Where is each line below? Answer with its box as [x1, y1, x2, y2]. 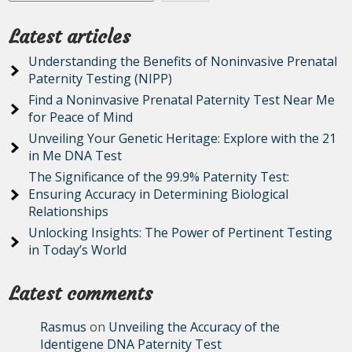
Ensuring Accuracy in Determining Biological [28, 185, 289, 203]
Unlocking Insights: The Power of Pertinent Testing [28, 224, 333, 241]
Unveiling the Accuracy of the [108, 318, 280, 335]
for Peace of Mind [28, 108, 134, 126]
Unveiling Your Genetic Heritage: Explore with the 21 [28, 130, 337, 147]
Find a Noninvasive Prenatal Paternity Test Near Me [28, 91, 335, 108]
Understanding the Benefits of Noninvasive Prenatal [28, 53, 338, 70]
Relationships [28, 203, 109, 220]
